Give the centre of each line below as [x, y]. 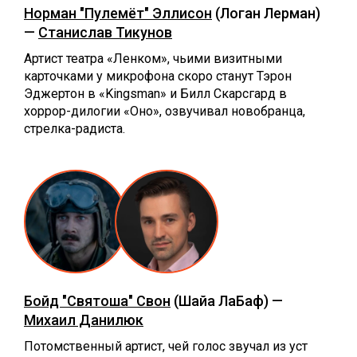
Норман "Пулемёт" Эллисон [118, 13]
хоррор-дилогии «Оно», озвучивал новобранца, [165, 111]
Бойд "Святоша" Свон [97, 300]
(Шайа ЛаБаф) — [227, 300]
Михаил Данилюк [84, 320]
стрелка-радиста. [75, 128]
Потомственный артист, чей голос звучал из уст [166, 346]
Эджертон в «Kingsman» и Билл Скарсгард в [155, 93]
